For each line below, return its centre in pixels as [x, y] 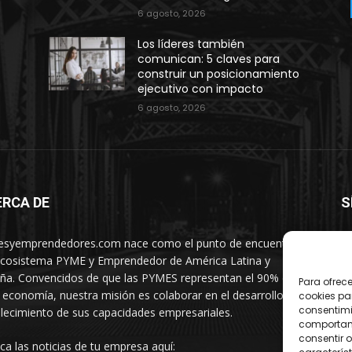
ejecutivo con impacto [201, 89]
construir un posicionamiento [219, 74]
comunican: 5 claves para [209, 59]
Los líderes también [191, 44]
